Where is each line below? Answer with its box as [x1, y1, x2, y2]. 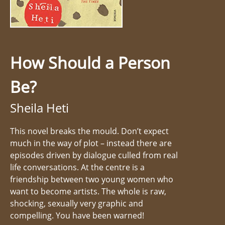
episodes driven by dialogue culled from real [10, 149, 178, 161]
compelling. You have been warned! [10, 209, 144, 221]
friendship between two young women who [10, 173, 173, 185]
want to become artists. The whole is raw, [10, 185, 166, 197]
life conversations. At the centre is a [10, 161, 145, 173]
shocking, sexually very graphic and [10, 197, 143, 209]
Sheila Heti [10, 99, 69, 116]
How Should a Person [10, 51, 170, 73]
